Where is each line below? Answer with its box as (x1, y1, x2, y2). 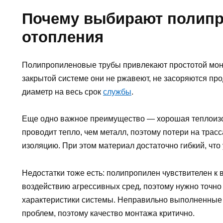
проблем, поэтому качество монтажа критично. (22, 209, 195, 218)
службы (103, 88, 131, 97)
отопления (22, 28, 104, 46)
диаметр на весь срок (22, 88, 103, 97)
